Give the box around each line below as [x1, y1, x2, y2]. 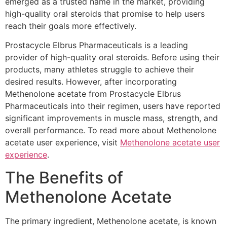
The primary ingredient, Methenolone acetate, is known [5, 215, 216, 226]
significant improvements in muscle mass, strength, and [5, 113, 218, 124]
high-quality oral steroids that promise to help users [5, 8, 205, 19]
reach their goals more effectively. [5, 20, 136, 31]
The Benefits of [5, 167, 123, 187]
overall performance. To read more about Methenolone [5, 125, 216, 136]
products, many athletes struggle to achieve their [5, 64, 194, 75]
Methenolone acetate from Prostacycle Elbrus [5, 89, 181, 99]
